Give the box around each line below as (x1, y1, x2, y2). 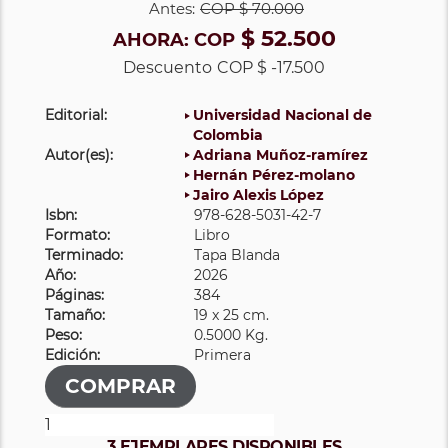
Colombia (193, 125, 264, 144)
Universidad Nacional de (193, 105, 373, 124)
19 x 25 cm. (194, 305, 270, 324)
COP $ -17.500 (217, 57, 325, 77)
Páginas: (45, 285, 104, 304)
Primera (194, 345, 252, 364)
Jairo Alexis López (193, 185, 325, 204)
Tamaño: (45, 305, 105, 324)
